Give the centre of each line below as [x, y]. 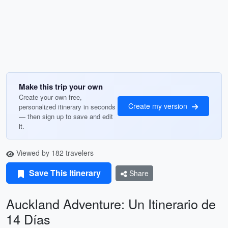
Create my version [159, 106]
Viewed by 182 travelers [54, 153]
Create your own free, [50, 97]
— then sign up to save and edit [66, 116]
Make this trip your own [61, 87]
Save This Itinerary [64, 173]
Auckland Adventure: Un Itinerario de [111, 204]
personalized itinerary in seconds [67, 107]
